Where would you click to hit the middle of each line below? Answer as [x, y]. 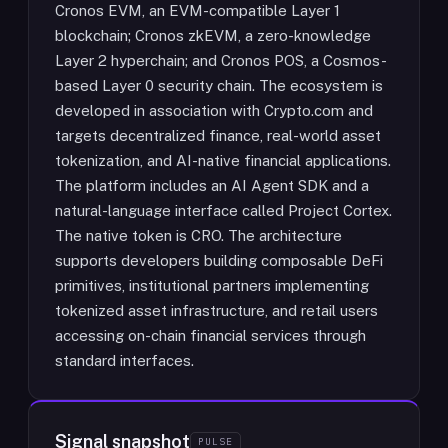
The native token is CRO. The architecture [198, 235]
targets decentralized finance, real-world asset [218, 135]
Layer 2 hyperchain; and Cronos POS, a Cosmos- [221, 60]
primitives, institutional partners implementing [212, 285]
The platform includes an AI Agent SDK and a [212, 185]
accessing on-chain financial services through [210, 335]
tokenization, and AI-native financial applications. [223, 160]
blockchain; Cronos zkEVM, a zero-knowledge [213, 35]
